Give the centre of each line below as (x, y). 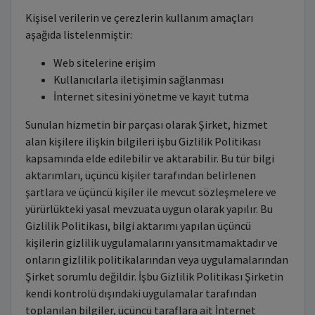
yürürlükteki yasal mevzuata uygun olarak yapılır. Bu (149, 209)
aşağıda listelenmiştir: (78, 34)
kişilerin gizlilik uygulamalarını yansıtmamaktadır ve (151, 243)
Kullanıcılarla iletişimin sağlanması (138, 79)
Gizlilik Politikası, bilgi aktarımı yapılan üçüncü (138, 226)
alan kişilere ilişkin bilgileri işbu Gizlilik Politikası (143, 141)
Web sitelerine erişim (104, 63)
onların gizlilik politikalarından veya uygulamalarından (156, 259)
